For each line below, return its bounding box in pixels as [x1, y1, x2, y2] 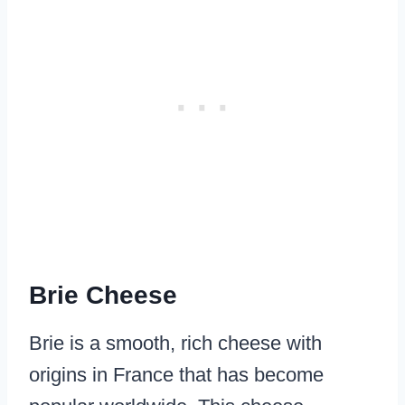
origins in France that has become [29, 363, 324, 387]
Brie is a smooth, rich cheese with [29, 332, 322, 355]
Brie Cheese [29, 281, 177, 310]
